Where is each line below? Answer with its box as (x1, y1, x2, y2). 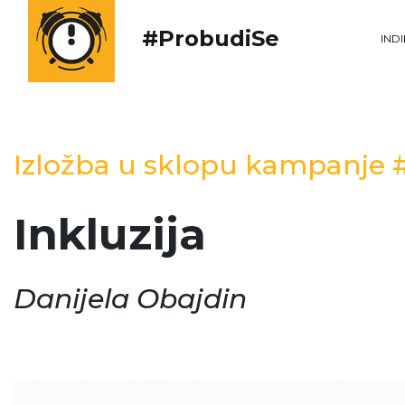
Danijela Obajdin (14, 282, 247, 316)
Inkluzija (14, 208, 206, 260)
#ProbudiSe (142, 24, 279, 52)
